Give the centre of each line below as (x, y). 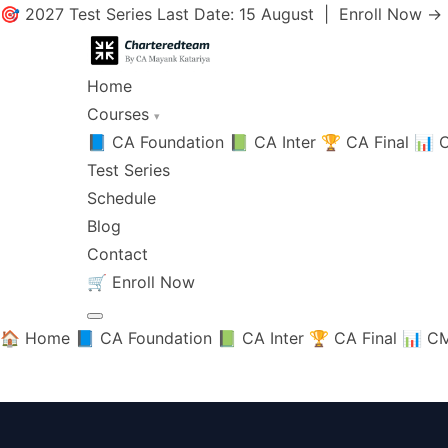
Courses (120, 114)
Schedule (121, 198)
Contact (117, 254)
